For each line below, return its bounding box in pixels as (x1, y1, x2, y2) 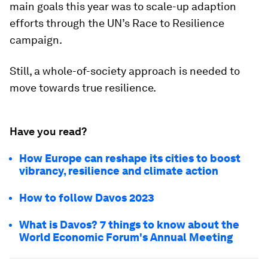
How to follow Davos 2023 (19, 191, 154, 204)
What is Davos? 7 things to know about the (19, 218, 239, 231)
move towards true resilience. (10, 81, 156, 94)
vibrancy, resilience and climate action (19, 165, 218, 177)
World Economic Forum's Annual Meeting (19, 231, 233, 243)
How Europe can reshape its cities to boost (19, 152, 240, 165)
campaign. (10, 33, 62, 46)
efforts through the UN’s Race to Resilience (10, 17, 224, 29)
